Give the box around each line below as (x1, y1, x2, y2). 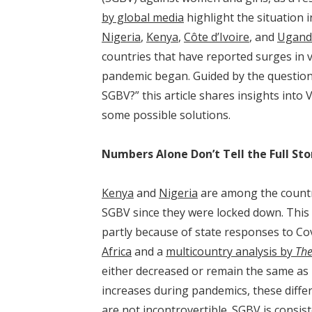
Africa (102, 244, 132, 259)
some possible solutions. (102, 107, 231, 123)
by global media (102, 10, 184, 25)
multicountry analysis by (166, 244, 295, 259)
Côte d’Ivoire (184, 29, 249, 45)
